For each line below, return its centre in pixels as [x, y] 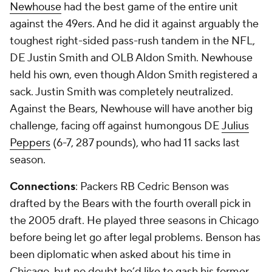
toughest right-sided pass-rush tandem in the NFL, [132, 41]
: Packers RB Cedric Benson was [152, 187]
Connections [42, 187]
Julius [235, 126]
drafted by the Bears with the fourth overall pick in [130, 204]
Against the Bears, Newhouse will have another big [131, 109]
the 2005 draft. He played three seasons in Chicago [134, 221]
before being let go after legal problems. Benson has [135, 238]
